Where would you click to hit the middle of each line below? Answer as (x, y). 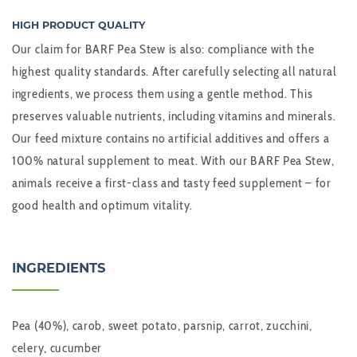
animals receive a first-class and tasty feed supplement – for (172, 183)
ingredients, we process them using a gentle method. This (163, 94)
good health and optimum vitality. (103, 206)
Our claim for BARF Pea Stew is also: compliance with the (163, 49)
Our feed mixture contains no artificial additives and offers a (171, 139)
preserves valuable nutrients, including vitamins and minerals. (174, 116)
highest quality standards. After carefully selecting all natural (175, 72)
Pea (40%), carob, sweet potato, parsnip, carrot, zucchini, (162, 326)
